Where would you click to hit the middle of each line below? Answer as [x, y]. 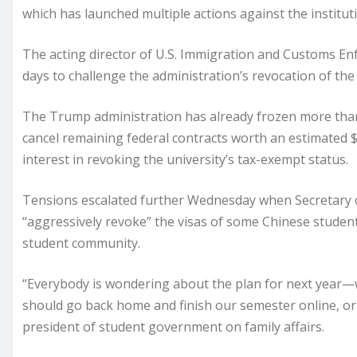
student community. [81, 243]
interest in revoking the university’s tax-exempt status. [185, 160]
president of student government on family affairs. [173, 327]
